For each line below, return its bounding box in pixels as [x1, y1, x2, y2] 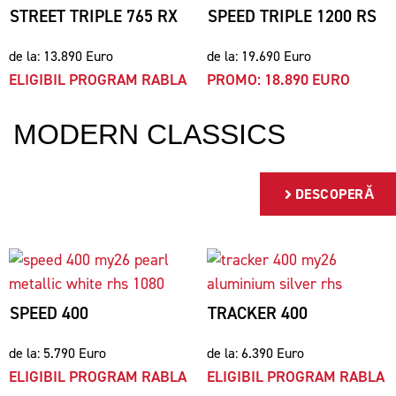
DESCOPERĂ [294, 185, 375, 203]
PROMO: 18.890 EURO [207, 69, 350, 90]
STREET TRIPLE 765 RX [10, 5, 178, 27]
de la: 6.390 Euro [207, 344, 304, 362]
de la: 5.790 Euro [9, 344, 106, 362]
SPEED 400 [10, 302, 88, 324]
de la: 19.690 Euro [207, 47, 311, 65]
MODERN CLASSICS [13, 118, 286, 150]
